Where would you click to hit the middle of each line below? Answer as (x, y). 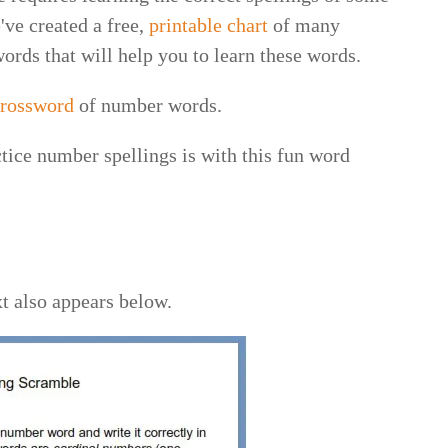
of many (304, 24)
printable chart (209, 24)
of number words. (153, 104)
